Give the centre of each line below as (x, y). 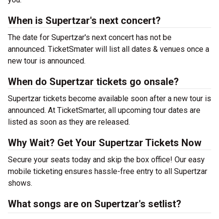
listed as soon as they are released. (69, 122)
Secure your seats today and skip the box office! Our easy (106, 160)
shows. (20, 183)
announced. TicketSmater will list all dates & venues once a (109, 49)
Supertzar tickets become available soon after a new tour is (109, 99)
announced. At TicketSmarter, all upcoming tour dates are (104, 110)
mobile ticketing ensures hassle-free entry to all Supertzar (108, 171)
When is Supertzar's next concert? (84, 21)
